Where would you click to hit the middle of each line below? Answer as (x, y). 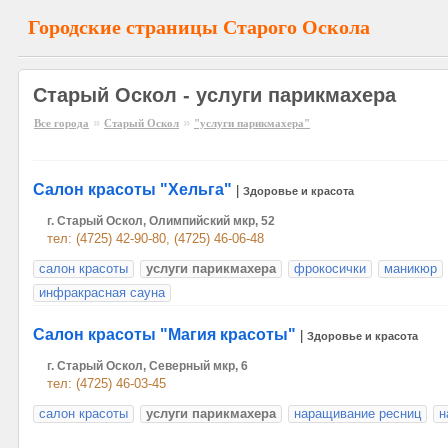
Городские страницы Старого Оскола (199, 27)
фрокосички (330, 268)
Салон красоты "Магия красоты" (164, 334)
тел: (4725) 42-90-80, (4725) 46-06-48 (155, 238)
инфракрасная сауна (102, 292)
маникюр (410, 268)
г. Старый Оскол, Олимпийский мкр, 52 (161, 221)
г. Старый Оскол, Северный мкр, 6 (147, 366)
